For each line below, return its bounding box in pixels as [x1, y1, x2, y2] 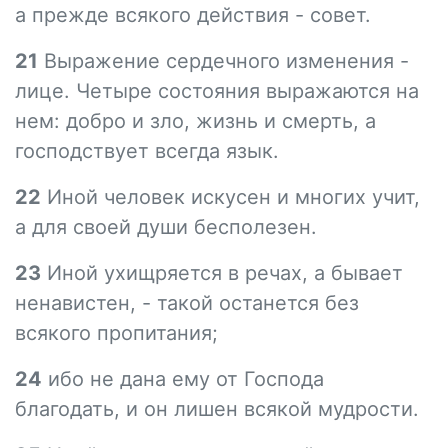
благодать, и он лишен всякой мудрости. [15, 397, 419, 421]
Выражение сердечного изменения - [38, 49, 409, 73]
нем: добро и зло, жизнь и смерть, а [15, 109, 376, 133]
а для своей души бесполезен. [15, 215, 317, 239]
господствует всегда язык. [15, 139, 279, 163]
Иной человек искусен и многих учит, [41, 185, 420, 209]
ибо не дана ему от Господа [42, 367, 324, 391]
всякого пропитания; [15, 321, 218, 345]
